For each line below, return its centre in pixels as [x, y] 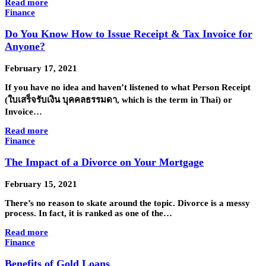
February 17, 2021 [41, 68]
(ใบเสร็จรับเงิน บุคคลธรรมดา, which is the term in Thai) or [118, 99]
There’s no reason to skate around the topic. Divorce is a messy [127, 203]
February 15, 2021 [41, 184]
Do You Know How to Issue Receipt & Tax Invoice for [129, 34]
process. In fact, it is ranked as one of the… [88, 213]
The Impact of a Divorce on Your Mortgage [104, 162]
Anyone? [25, 47]
